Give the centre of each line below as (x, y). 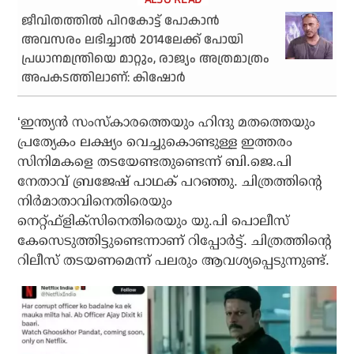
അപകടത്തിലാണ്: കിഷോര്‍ (104, 77)
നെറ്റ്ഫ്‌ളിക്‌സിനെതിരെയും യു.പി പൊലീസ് (154, 220)
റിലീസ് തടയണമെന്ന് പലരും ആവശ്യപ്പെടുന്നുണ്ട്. (174, 260)
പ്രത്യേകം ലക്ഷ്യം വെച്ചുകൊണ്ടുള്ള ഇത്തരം (155, 141)
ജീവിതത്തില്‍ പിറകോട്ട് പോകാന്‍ (121, 21)
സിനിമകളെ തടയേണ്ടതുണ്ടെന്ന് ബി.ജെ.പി (155, 161)
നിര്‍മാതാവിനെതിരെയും (95, 201)
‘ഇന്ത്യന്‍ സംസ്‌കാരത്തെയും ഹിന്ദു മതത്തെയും (167, 122)
